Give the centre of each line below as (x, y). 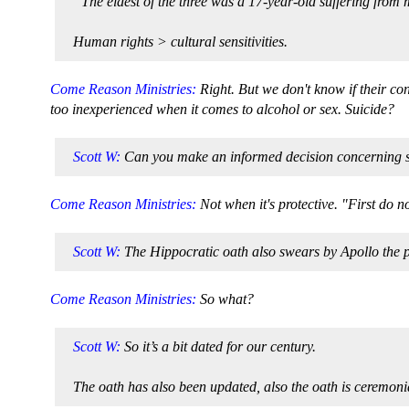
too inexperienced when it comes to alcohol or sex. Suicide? (222, 109)
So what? (227, 299)
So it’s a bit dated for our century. (220, 346)
